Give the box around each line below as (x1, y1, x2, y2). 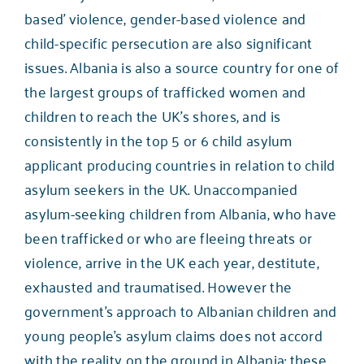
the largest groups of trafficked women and (24, 77, 306, 104)
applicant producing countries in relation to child (24, 150, 336, 177)
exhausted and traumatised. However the (24, 272, 292, 299)
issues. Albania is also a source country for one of (24, 53, 340, 80)
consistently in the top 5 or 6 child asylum (24, 126, 292, 153)
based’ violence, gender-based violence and (24, 4, 306, 31)
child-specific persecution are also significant (24, 28, 313, 55)
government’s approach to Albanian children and (24, 297, 337, 323)
